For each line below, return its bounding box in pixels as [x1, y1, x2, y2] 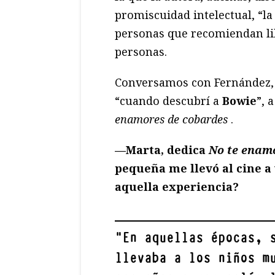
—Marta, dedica [115, 142, 209, 157]
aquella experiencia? [115, 179, 239, 194]
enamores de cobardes [115, 111, 228, 126]
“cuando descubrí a [115, 93, 222, 108]
